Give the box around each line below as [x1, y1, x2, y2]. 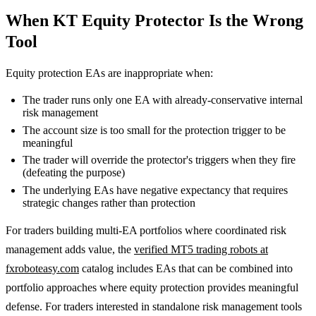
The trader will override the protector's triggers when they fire [23, 154, 296, 166]
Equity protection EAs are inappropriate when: [6, 67, 213, 80]
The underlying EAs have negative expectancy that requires [23, 183, 288, 196]
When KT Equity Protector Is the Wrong [6, 11, 303, 30]
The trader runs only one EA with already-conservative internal [23, 94, 303, 107]
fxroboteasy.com [6, 262, 79, 274]
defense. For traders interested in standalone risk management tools [6, 300, 302, 312]
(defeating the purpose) [23, 166, 125, 179]
